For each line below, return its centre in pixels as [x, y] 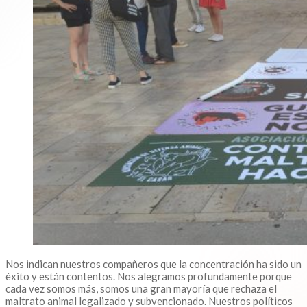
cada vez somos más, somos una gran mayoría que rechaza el [141, 289]
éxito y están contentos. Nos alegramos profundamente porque [149, 277]
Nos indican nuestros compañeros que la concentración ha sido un [153, 264]
